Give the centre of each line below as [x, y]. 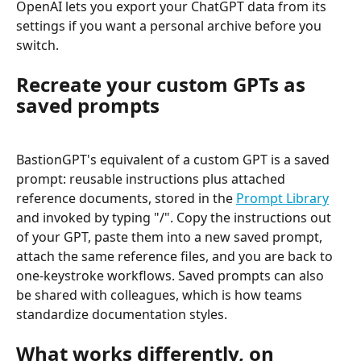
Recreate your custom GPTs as [163, 85]
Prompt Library [282, 198]
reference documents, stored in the [126, 198]
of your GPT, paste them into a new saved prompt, [171, 237]
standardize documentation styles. [122, 314]
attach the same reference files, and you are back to [176, 256]
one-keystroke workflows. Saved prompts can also [172, 275]
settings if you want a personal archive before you [170, 25]
